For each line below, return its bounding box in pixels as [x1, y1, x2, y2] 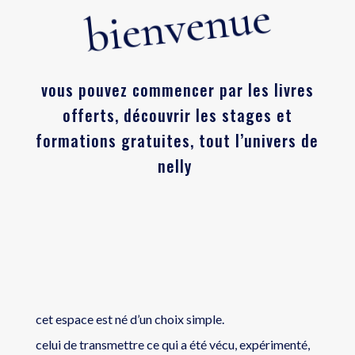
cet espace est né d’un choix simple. [35, 311, 224, 327]
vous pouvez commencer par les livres [40, 78, 314, 102]
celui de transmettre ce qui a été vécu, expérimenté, [35, 337, 310, 353]
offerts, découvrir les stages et [62, 103, 292, 128]
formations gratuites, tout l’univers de [36, 128, 319, 153]
